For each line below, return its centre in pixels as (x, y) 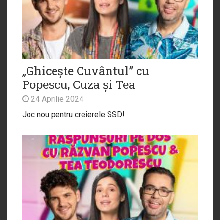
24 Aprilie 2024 (56, 99)
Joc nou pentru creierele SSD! (73, 114)
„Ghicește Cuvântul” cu (86, 70)
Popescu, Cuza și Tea (79, 84)
